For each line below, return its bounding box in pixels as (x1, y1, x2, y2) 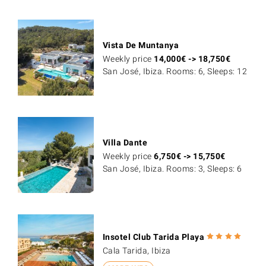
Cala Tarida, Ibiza (102, 245, 171, 255)
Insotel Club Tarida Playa (102, 232, 205, 242)
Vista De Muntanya (102, 40, 179, 50)
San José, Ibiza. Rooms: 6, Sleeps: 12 (102, 66, 248, 77)
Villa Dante (102, 138, 148, 148)
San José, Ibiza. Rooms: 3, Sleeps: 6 (102, 164, 242, 174)
